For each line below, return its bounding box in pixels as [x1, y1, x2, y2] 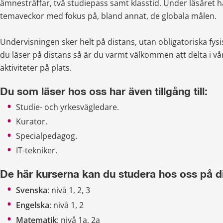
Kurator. [16, 115, 47, 127]
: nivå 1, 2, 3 [47, 184, 90, 196]
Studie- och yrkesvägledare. [16, 101, 119, 112]
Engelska [16, 199, 49, 211]
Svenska [16, 184, 47, 196]
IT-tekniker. [16, 144, 57, 156]
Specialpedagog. [16, 130, 77, 141]
